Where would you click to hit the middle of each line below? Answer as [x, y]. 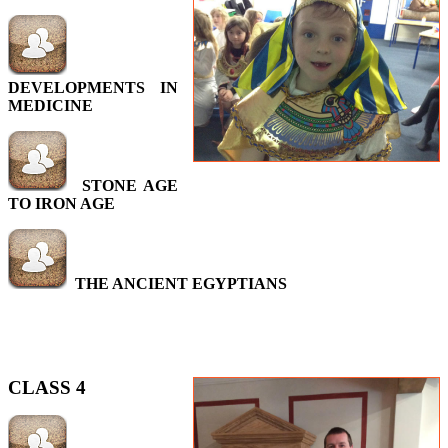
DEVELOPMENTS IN [93, 87]
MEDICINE [50, 105]
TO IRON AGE [61, 203]
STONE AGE [130, 185]
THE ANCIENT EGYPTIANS [181, 283]
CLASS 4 [47, 387]
